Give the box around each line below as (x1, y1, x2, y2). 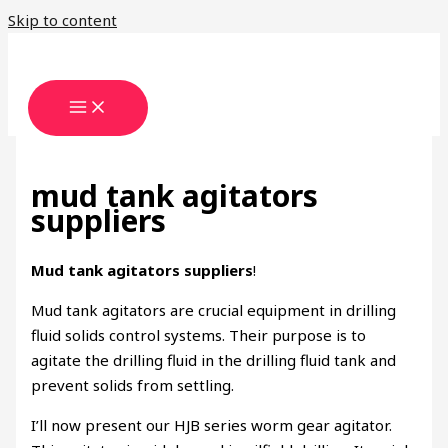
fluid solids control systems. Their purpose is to (31, 325, 367, 346)
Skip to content (8, 10, 117, 30)
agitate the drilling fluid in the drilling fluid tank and (31, 350, 397, 371)
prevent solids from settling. (31, 375, 235, 396)
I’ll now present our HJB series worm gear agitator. (31, 415, 393, 436)
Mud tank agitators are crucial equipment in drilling (31, 300, 397, 321)
